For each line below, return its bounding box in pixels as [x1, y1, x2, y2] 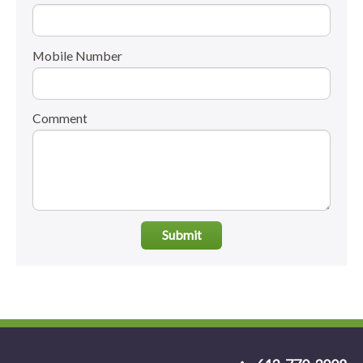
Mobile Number [32, 47, 122, 63]
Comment [32, 109, 88, 126]
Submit [161, 226, 202, 242]
